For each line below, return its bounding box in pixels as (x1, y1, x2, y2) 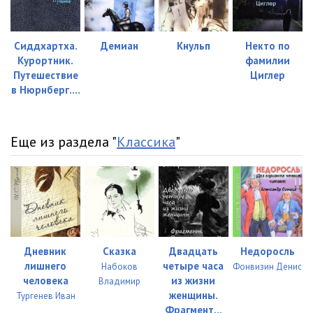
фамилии (245, 54, 290, 68)
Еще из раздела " (10, 133, 117, 152)
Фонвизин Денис (233, 260, 303, 272)
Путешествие (13, 68, 78, 82)
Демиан (101, 39, 139, 53)
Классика (117, 133, 175, 152)
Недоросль (240, 244, 295, 258)
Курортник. (17, 54, 74, 68)
